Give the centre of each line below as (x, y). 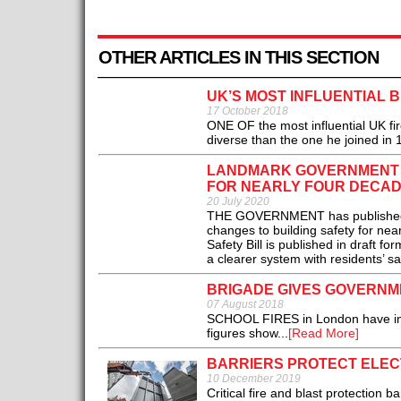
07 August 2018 (245, 305)
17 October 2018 (247, 111)
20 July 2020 (238, 202)
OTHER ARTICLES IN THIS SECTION (238, 58)
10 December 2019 (253, 379)
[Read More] (323, 333)
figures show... (247, 333)
